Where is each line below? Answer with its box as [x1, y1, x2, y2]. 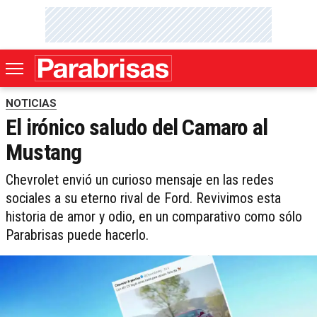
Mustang [6, 139, 82, 166]
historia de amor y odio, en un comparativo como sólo [6, 208, 302, 226]
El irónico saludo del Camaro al [6, 114, 268, 142]
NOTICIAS [6, 97, 57, 110]
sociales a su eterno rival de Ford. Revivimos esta [6, 190, 281, 207]
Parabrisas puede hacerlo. [6, 226, 149, 244]
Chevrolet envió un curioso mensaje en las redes [6, 171, 274, 189]
